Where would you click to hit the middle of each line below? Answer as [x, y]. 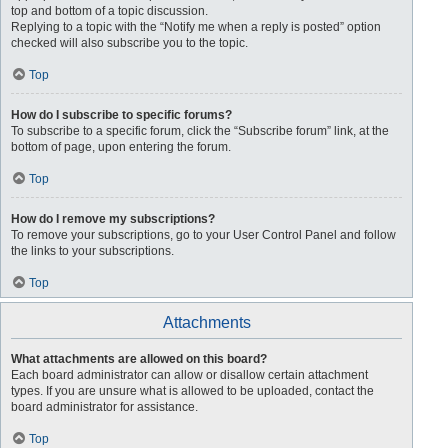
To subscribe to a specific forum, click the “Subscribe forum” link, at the [200, 131]
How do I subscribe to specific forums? [121, 115]
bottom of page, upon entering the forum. [121, 147]
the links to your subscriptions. [92, 251]
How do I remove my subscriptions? [113, 219]
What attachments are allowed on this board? [139, 359]
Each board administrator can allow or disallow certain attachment [189, 375]
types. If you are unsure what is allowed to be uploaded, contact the [192, 391]
